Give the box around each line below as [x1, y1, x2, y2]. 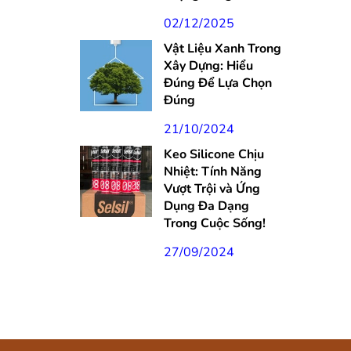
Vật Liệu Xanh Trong [163, 39, 281, 57]
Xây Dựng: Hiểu [163, 56, 253, 74]
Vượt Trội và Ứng [163, 179, 260, 197]
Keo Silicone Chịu [163, 145, 264, 163]
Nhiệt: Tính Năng [163, 162, 262, 180]
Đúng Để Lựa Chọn [163, 74, 272, 92]
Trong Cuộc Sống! [163, 214, 266, 232]
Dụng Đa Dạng [163, 197, 249, 215]
